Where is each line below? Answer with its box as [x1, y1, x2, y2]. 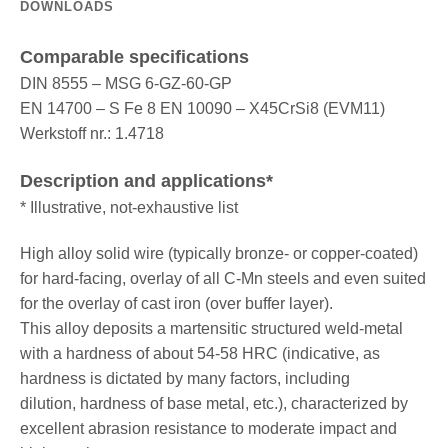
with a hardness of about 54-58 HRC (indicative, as [19, 344, 380, 362]
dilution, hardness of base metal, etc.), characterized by [19, 394, 408, 412]
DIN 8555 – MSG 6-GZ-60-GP [19, 75, 232, 92]
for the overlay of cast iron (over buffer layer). [19, 294, 333, 312]
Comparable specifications [19, 47, 249, 67]
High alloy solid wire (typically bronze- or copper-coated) [19, 244, 418, 262]
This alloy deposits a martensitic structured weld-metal [19, 319, 403, 337]
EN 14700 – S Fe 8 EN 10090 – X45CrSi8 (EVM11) [19, 100, 385, 117]
